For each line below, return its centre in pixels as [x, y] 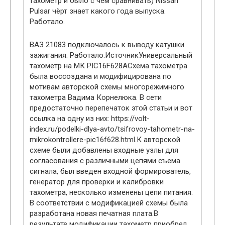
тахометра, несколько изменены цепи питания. [111, 193]
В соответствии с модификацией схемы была [109, 203]
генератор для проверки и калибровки [97, 182]
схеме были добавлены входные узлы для [104, 150]
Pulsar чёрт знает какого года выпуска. [98, 11]
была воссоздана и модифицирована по [100, 77]
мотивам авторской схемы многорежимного [107, 87]
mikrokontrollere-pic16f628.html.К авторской [105, 140]
